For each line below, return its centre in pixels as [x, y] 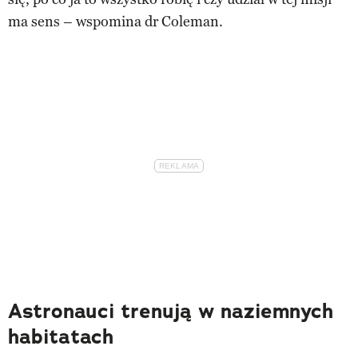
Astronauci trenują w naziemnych [171, 311]
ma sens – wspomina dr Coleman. [115, 21]
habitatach [61, 336]
